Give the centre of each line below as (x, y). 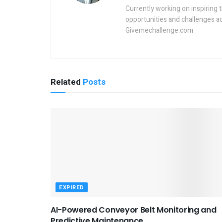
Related (66, 82)
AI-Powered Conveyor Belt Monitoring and (134, 210)
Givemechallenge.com (159, 31)
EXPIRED (72, 188)
